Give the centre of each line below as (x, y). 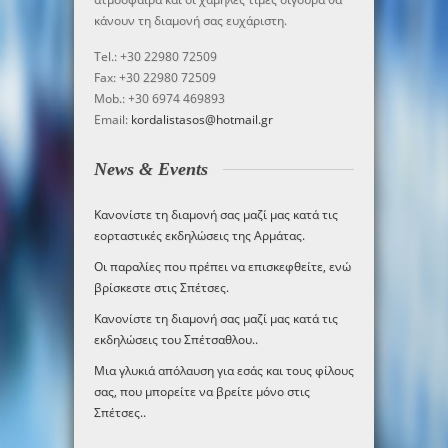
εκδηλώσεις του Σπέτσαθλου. (174, 339)
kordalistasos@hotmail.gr (202, 119)
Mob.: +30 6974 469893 (159, 98)
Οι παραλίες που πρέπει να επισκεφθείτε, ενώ (222, 266)
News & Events (151, 169)
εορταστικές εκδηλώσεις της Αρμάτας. (199, 235)
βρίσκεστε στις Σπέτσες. (161, 287)
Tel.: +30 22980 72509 (155, 56)
